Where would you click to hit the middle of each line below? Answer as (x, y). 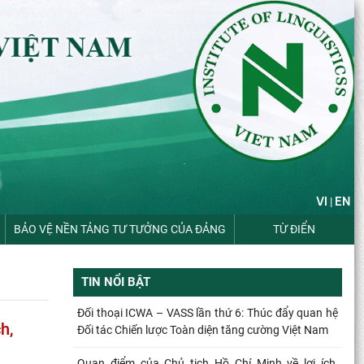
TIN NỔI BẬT (116, 282)
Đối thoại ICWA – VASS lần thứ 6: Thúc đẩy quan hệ (208, 312)
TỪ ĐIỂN (295, 229)
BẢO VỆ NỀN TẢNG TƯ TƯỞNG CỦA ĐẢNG (119, 229)
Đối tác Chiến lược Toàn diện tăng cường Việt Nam (203, 329)
